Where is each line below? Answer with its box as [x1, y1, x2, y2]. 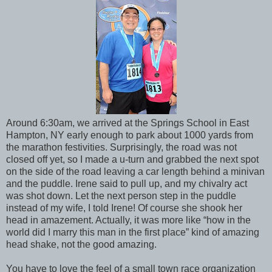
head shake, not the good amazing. [6, 239, 157, 250]
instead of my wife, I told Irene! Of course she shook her [6, 202, 242, 213]
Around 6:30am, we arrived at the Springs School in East [6, 117, 249, 128]
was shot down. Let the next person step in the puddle [6, 190, 236, 201]
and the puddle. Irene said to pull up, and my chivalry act [6, 178, 247, 189]
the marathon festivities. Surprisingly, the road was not [6, 141, 237, 152]
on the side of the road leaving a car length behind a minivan [6, 166, 265, 177]
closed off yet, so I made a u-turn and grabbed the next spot [6, 154, 259, 165]
